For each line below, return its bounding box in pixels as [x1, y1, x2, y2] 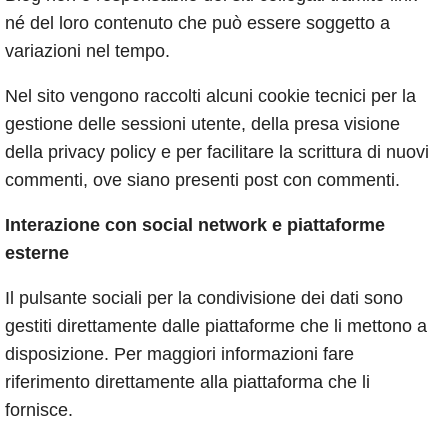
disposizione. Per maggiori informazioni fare [5, 344, 354, 365]
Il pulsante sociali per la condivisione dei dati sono [5, 288, 403, 309]
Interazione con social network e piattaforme [5, 215, 385, 236]
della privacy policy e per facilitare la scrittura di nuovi [5, 142, 429, 163]
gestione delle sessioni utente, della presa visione [5, 114, 400, 135]
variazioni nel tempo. [5, 41, 170, 62]
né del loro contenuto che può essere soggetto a [5, 13, 390, 34]
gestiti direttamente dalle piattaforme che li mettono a [5, 316, 427, 337]
